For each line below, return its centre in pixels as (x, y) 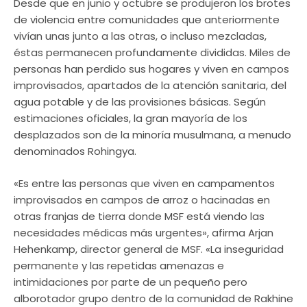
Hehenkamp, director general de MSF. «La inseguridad (149, 249)
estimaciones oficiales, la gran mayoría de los (131, 118)
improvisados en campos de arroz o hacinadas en (142, 199)
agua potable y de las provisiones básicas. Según (140, 102)
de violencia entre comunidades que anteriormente (147, 20)
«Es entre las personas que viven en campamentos (144, 183)
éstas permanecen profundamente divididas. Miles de (152, 52)
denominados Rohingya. (75, 151)
